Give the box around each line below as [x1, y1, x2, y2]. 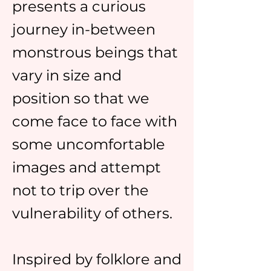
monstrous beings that [12, 44, 178, 61]
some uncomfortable [12, 135, 165, 153]
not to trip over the [12, 181, 149, 199]
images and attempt [12, 158, 161, 176]
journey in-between [12, 21, 155, 38]
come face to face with [12, 113, 177, 130]
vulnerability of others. [12, 204, 172, 222]
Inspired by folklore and [12, 250, 181, 268]
